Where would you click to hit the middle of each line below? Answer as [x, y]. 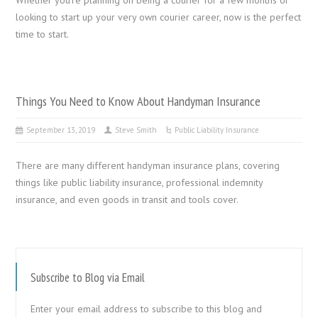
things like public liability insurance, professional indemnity [139, 182]
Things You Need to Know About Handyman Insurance [138, 100]
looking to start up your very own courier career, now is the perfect [159, 17]
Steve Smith [136, 130]
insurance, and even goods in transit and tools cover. [127, 199]
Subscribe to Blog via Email [88, 277]
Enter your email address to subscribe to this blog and [147, 308]
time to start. [43, 34]
